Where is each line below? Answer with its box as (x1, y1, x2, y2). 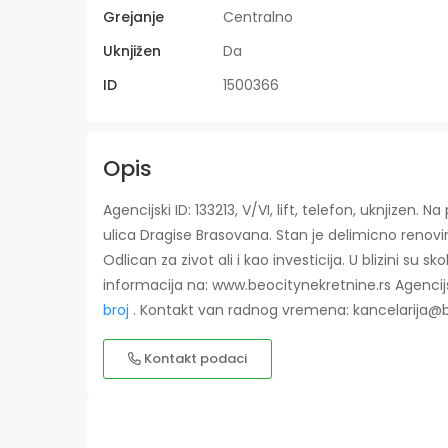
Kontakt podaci (141, 349, 247, 369)
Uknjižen (103, 41, 161, 62)
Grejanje (103, 7, 164, 28)
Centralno (223, 7, 293, 28)
